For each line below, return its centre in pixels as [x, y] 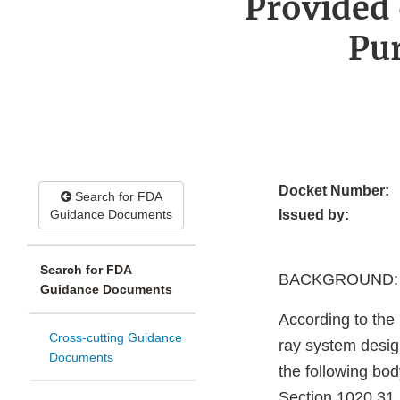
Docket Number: [334, 191]
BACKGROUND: [338, 280]
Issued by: [314, 215]
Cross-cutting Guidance [116, 338]
